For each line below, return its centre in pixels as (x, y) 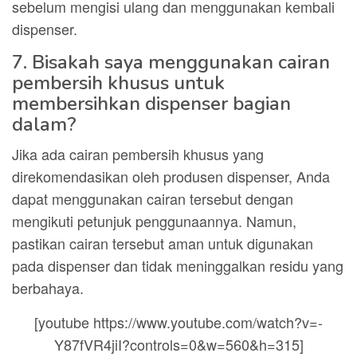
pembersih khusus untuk (118, 83)
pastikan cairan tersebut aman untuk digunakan (163, 243)
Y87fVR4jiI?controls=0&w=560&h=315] (178, 344)
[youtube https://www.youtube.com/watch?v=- (178, 322)
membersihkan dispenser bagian (151, 104)
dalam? (44, 124)
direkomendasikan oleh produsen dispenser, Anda (171, 176)
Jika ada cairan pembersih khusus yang (138, 154)
